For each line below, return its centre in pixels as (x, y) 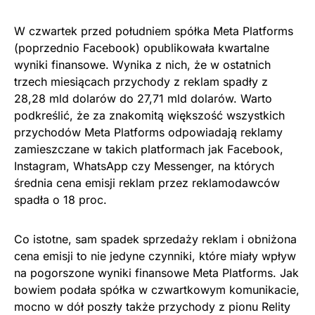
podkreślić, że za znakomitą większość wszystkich (149, 115)
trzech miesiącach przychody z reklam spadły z (141, 82)
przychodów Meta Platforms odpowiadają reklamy (148, 132)
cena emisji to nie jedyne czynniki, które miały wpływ (155, 256)
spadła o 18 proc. (60, 200)
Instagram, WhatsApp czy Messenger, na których (144, 166)
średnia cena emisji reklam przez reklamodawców (147, 183)
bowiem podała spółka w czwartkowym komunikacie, (157, 290)
